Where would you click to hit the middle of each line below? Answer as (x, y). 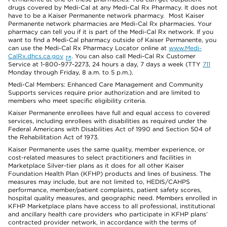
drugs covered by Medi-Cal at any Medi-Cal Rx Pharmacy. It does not (113, 7)
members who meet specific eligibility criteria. (77, 101)
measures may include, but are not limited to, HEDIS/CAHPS (99, 182)
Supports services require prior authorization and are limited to (104, 92)
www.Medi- (185, 48)
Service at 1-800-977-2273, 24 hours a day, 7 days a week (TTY (105, 64)
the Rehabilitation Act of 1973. (53, 137)
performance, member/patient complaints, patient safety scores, (105, 190)
